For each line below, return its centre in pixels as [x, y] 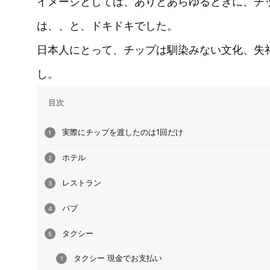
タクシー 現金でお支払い [118, 258]
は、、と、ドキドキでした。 [107, 26]
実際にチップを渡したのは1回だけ [122, 132]
